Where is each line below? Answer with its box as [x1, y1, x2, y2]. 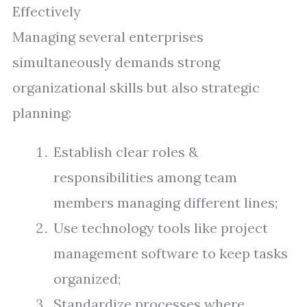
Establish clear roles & [53, 143, 198, 160]
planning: [12, 104, 71, 121]
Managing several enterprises [12, 28, 204, 45]
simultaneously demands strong [12, 53, 220, 71]
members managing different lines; [53, 194, 278, 211]
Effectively [12, 3, 81, 20]
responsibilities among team [53, 169, 237, 186]
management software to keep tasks [53, 245, 288, 262]
